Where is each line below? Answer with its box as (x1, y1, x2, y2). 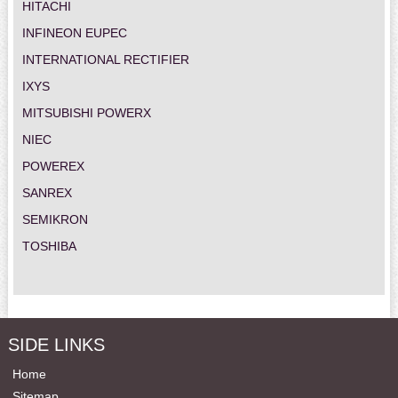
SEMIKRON (21, 212, 88, 227)
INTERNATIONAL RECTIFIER (21, 52, 189, 68)
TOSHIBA (21, 239, 76, 254)
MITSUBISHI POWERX (21, 106, 151, 121)
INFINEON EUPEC (21, 26, 127, 41)
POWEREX (21, 159, 84, 174)
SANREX (21, 186, 72, 201)
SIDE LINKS (7, 335, 105, 355)
